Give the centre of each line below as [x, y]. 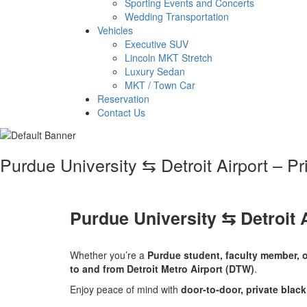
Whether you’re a [109, 255]
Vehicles [115, 30]
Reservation [123, 99]
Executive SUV [157, 44]
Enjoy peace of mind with [125, 289]
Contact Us [121, 113]
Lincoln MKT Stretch [169, 58]
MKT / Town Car [160, 85]
